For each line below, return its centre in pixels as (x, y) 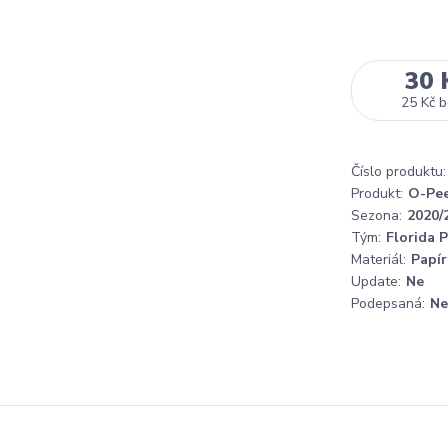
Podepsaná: (388, 303)
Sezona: (376, 215)
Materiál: (378, 259)
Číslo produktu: (398, 171)
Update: (376, 281)
